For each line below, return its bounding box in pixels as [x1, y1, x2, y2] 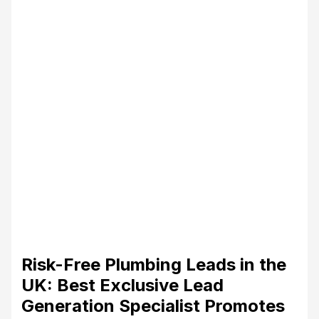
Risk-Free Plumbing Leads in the [21, 253, 286, 275]
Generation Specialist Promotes [21, 295, 285, 316]
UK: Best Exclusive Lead [21, 274, 224, 296]
